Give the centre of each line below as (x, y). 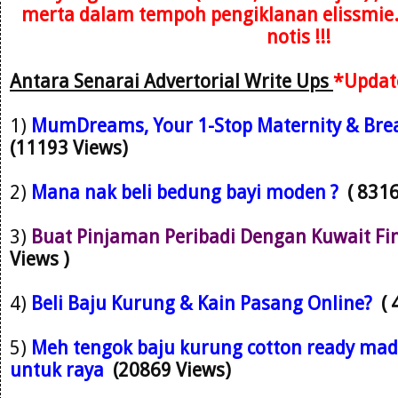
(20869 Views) (176, 370)
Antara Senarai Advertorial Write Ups (171, 81)
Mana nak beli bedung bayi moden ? (185, 192)
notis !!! (298, 36)
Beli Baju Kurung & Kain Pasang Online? (202, 303)
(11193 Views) (71, 147)
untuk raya (61, 370)
